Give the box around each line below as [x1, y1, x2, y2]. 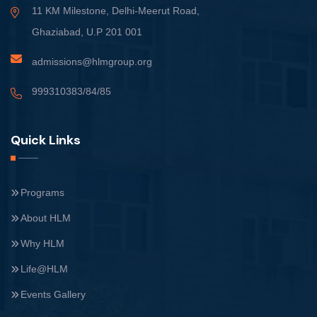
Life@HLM [21, 263, 68, 275]
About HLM [21, 212, 71, 224]
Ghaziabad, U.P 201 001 [32, 25, 142, 38]
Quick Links [11, 131, 81, 149]
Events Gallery [21, 288, 86, 300]
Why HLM [21, 237, 64, 249]
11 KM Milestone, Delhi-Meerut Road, [32, 4, 200, 16]
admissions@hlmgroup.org [32, 55, 152, 67]
